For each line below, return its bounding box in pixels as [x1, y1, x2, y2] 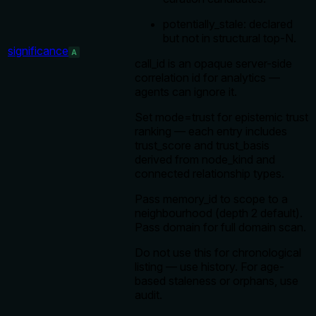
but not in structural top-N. [163, 31, 296, 46]
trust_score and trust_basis [135, 138, 269, 153]
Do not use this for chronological [135, 245, 301, 260]
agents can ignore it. [135, 85, 237, 99]
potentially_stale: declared [163, 17, 293, 32]
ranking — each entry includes [135, 124, 287, 139]
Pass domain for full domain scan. [135, 220, 306, 235]
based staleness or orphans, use [135, 274, 298, 288]
